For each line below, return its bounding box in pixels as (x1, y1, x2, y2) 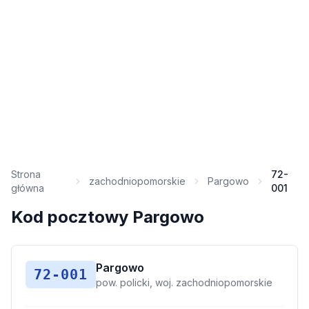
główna (11, 182, 44, 194)
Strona (11, 168, 41, 180)
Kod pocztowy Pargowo (11, 207, 204, 227)
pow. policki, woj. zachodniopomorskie (96, 277, 272, 288)
